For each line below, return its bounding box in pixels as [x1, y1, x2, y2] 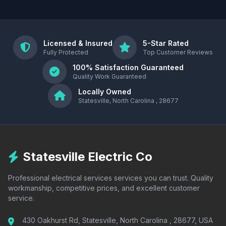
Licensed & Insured [43, 39, 112, 47]
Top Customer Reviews [143, 48, 213, 56]
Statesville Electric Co [23, 149, 152, 164]
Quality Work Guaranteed [73, 73, 146, 80]
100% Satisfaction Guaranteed [73, 63, 184, 72]
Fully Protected [43, 48, 88, 56]
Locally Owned [78, 87, 131, 96]
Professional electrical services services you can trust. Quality [8, 174, 213, 182]
